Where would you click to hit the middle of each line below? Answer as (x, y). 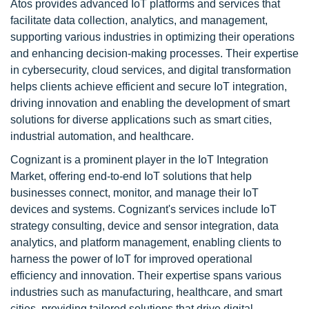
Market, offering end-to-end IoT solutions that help (131, 176)
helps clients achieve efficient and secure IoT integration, (149, 87)
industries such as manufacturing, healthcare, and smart (146, 292)
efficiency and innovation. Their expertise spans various (146, 276)
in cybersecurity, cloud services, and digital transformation (151, 70)
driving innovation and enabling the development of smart (150, 103)
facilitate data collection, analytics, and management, (139, 20)
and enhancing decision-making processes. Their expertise (154, 53)
